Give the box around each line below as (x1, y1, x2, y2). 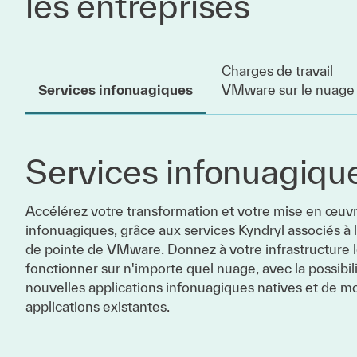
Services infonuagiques (38, 82, 193, 97)
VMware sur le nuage (222, 82, 355, 97)
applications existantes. (25, 299, 170, 314)
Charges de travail (222, 63, 333, 78)
